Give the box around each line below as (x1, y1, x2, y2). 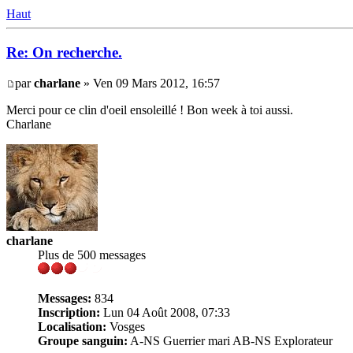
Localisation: (38, 319, 106, 333)
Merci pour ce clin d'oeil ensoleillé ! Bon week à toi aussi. (6, 102, 293, 117)
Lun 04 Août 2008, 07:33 (100, 305, 230, 319)
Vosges (106, 319, 145, 333)
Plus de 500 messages (38, 247, 146, 262)
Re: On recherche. (6, 43, 122, 61)
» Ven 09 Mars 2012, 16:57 (80, 76, 220, 90)
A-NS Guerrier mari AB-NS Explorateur (128, 333, 333, 347)
